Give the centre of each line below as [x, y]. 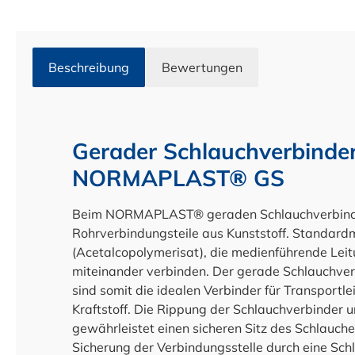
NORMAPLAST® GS [178, 178]
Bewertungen [202, 67]
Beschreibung [89, 67]
